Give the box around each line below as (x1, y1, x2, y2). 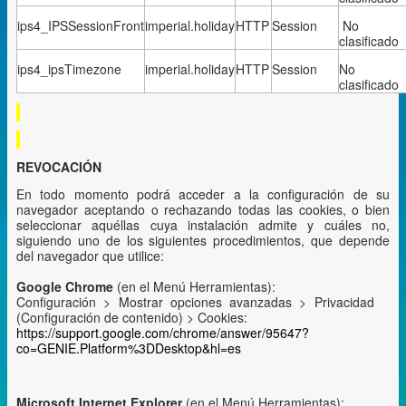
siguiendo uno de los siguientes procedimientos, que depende (16, 231, 390, 249)
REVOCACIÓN (16, 158, 101, 176)
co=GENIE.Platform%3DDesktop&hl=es (16, 339, 241, 357)
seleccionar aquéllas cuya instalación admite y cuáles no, (16, 216, 390, 234)
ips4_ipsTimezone (17, 60, 121, 78)
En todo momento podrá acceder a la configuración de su (16, 185, 390, 203)
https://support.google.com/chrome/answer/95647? (16, 324, 309, 342)
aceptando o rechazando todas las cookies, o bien (83, 200, 390, 218)
